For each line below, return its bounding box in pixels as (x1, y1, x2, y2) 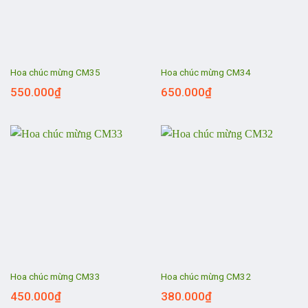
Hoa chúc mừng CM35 (10, 67, 100, 78)
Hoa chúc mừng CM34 (160, 67, 251, 78)
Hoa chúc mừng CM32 (160, 271, 251, 283)
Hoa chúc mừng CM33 (10, 271, 100, 283)
